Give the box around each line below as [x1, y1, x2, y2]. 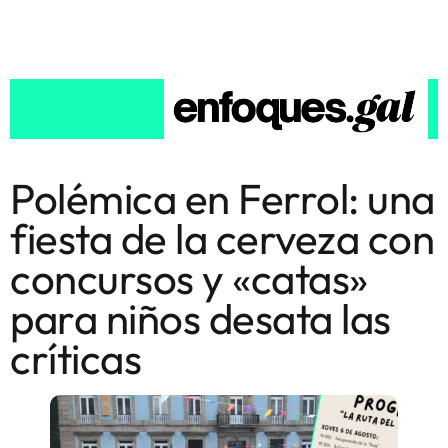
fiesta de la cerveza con [10, 211, 434, 265]
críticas [10, 331, 141, 385]
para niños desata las [10, 291, 391, 345]
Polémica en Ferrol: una [10, 171, 435, 225]
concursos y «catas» [10, 251, 368, 305]
